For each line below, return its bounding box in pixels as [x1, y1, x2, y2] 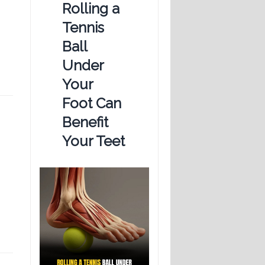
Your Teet [62, 132, 125, 150]
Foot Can [62, 94, 121, 112]
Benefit [62, 113, 108, 131]
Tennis [62, 18, 104, 36]
